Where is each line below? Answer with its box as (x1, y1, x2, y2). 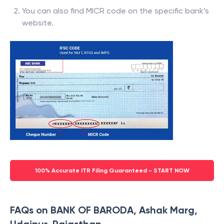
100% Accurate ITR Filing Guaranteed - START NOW (34, 167, 189, 174)
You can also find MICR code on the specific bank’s (22, 6, 209, 16)
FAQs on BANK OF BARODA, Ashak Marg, (10, 204, 197, 216)
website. (22, 18, 53, 28)
